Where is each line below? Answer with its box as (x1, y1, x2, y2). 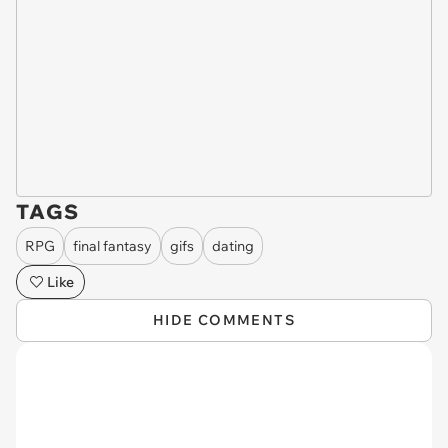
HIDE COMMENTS (152, 311, 296, 329)
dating (212, 236, 254, 255)
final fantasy (73, 236, 152, 255)
